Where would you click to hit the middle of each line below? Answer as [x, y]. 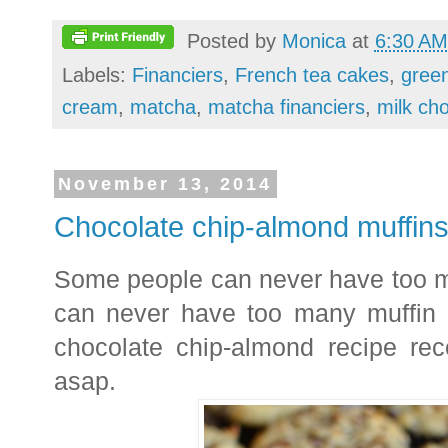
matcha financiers [286, 106]
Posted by [234, 41]
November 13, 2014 [165, 183]
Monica [313, 41]
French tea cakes [312, 74]
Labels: [97, 74]
